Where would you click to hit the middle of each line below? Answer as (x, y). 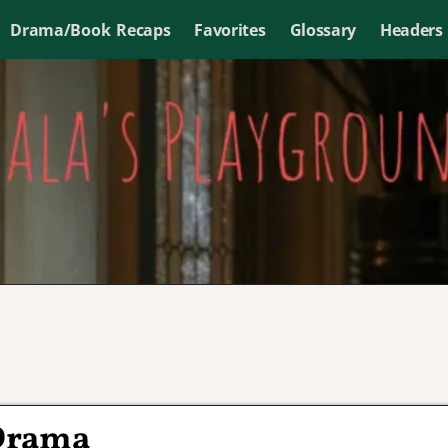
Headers (411, 29)
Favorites (230, 29)
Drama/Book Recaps (90, 29)
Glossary (322, 29)
